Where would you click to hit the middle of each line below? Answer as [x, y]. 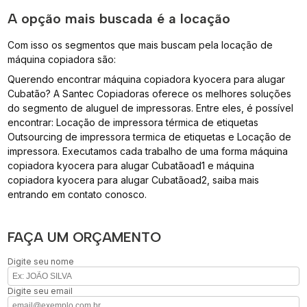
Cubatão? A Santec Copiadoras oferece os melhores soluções [150, 93]
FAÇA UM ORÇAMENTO [85, 237]
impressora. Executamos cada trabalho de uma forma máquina [148, 151]
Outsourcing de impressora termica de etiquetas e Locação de [150, 136]
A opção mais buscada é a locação [119, 18]
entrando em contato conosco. [77, 194]
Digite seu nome [41, 261]
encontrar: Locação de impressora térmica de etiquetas [133, 122]
